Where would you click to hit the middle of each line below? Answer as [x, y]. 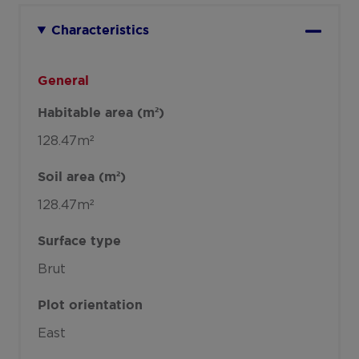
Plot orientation [90, 306]
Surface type [79, 242]
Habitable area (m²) [101, 114]
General [63, 82]
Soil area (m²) [81, 178]
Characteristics [100, 31]
